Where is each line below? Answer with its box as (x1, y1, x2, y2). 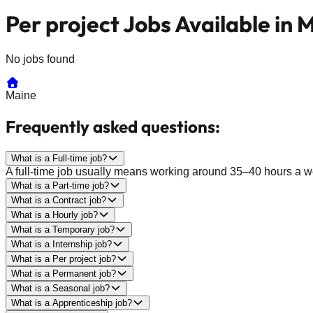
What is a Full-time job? (11, 152, 107, 163)
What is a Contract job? (11, 194, 106, 205)
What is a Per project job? (11, 253, 116, 264)
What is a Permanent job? (11, 268, 116, 279)
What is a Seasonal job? (11, 282, 110, 293)
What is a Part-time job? (11, 180, 109, 191)
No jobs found (6, 52, 75, 65)
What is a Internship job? (11, 238, 112, 249)
